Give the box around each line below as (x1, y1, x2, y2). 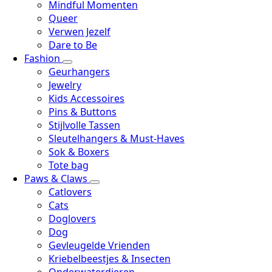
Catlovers (49, 185, 92, 199)
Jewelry (49, 78, 81, 92)
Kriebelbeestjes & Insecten (49, 252, 171, 265)
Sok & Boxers (49, 145, 109, 158)
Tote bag (49, 158, 89, 172)
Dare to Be (49, 38, 97, 52)
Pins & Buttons (49, 105, 117, 118)
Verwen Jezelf (49, 25, 110, 38)
